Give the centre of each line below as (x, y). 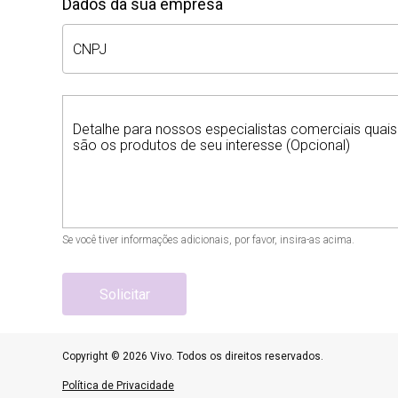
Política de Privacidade (118, 386)
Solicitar (124, 294)
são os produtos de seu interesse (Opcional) (211, 145)
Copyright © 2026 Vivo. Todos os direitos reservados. (193, 356)
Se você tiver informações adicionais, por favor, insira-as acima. (208, 240)
